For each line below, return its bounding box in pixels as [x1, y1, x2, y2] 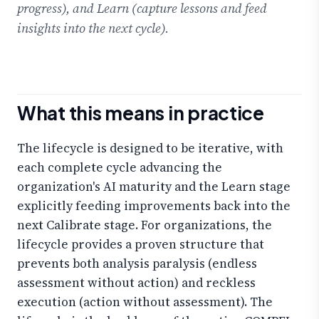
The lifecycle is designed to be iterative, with [17, 139, 283, 157]
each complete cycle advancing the [17, 158, 222, 176]
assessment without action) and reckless [17, 273, 256, 291]
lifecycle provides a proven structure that [17, 235, 264, 253]
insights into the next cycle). [17, 19, 169, 38]
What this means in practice [17, 100, 264, 125]
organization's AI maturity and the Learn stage [17, 177, 291, 195]
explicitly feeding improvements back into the [17, 197, 291, 214]
